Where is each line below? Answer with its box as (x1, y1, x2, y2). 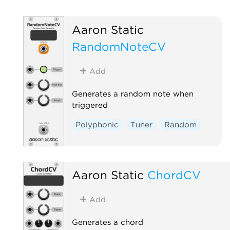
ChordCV (147, 167, 201, 182)
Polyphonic (75, 120, 119, 129)
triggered (71, 100, 108, 110)
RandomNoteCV (71, 39, 166, 53)
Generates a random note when (71, 89, 194, 99)
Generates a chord (71, 217, 143, 227)
